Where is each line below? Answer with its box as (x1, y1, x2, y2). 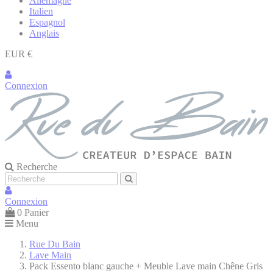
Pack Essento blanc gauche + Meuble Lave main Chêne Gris (29, 260, 263, 271)
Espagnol (29, 17, 65, 27)
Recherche (16, 161, 57, 172)
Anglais (29, 28, 59, 38)
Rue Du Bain (29, 238, 80, 249)
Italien (29, 6, 53, 16)
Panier (24, 207, 49, 218)
